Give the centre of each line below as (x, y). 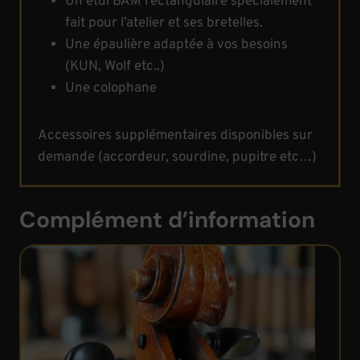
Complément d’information (167, 220)
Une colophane (111, 88)
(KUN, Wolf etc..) (115, 67)
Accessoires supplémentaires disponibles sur (175, 136)
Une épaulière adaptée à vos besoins (176, 45)
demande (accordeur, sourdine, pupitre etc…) (177, 157)
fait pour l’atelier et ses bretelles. (164, 23)
